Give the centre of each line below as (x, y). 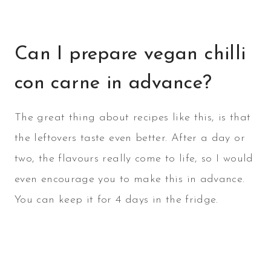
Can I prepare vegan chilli (130, 55)
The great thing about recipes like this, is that (133, 118)
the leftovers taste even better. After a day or (130, 139)
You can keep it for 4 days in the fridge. (119, 200)
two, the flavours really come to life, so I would (134, 159)
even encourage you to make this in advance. (130, 180)
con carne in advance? (113, 84)
